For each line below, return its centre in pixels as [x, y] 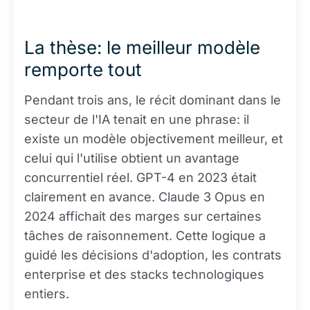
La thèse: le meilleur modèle [142, 47]
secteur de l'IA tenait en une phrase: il [137, 119]
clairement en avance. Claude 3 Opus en [145, 197]
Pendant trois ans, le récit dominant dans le [153, 100]
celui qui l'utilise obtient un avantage [132, 158]
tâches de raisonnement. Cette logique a [145, 236]
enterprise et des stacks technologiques [144, 274]
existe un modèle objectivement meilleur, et [154, 139]
